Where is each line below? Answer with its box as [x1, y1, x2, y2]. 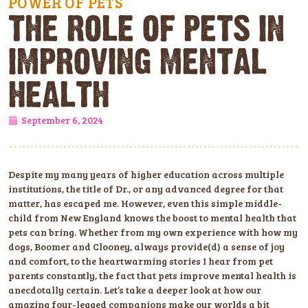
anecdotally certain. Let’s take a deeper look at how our [8, 283, 261, 296]
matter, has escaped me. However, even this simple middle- [8, 196, 282, 210]
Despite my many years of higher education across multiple [8, 167, 284, 181]
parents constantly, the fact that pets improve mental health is [8, 268, 296, 282]
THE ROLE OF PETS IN [8, 13, 285, 47]
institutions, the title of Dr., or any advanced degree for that [8, 181, 283, 195]
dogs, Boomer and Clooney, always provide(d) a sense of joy [8, 239, 285, 253]
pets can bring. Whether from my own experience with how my [8, 225, 298, 239]
